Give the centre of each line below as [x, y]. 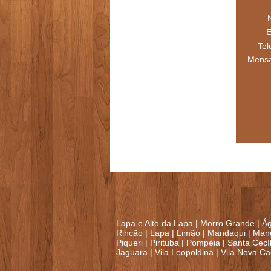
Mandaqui [228, 233]
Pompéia [203, 243]
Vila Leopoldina [184, 253]
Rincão [129, 233]
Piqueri [129, 243]
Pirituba [165, 243]
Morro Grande [227, 224]
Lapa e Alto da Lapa [155, 224]
